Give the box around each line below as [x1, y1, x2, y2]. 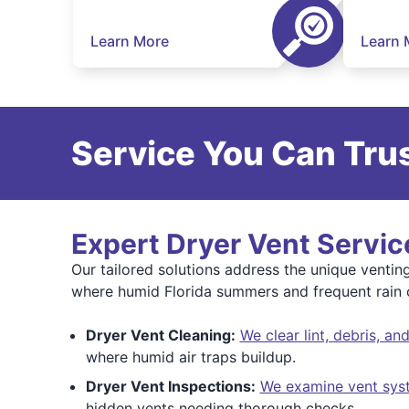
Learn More [90, 32, 169, 50]
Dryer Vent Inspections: [85, 377, 256, 395]
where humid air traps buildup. [85, 348, 296, 366]
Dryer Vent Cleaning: [85, 326, 236, 344]
